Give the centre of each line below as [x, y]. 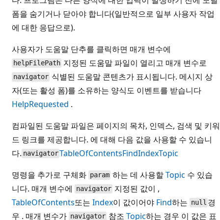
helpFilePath [37, 63]
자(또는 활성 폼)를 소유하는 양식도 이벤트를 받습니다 [107, 90]
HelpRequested [40, 104]
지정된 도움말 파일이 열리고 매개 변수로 [134, 63]
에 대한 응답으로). [43, 27]
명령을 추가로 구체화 [50, 175]
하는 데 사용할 [138, 175]
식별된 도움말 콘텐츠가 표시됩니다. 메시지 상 [131, 76]
